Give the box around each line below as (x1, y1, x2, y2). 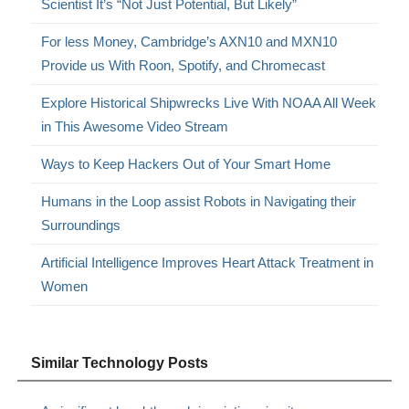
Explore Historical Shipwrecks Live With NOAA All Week (41, 94, 377, 110)
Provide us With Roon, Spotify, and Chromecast (41, 57, 326, 73)
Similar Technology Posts (31, 354, 209, 371)
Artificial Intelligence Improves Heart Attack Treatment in (41, 254, 374, 270)
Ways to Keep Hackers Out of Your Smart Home (41, 155, 331, 172)
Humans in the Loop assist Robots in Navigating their (41, 193, 357, 209)
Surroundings (41, 216, 121, 233)
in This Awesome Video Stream (41, 118, 229, 134)
